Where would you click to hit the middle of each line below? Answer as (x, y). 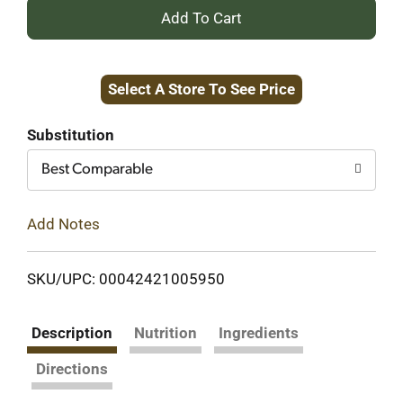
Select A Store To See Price (201, 89)
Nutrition (166, 332)
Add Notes (63, 224)
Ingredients (259, 332)
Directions (72, 368)
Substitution (71, 135)
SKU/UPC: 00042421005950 (126, 278)
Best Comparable (97, 170)
